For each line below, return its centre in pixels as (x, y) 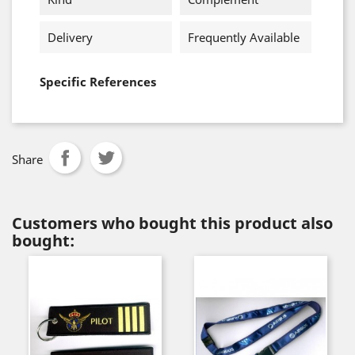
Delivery (70, 37)
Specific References (98, 82)
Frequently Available (243, 37)
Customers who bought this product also (172, 223)
